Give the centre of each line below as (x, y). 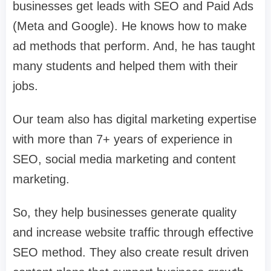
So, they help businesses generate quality (125, 212)
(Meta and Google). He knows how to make (130, 26)
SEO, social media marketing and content (124, 159)
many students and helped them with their (125, 66)
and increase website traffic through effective (133, 232)
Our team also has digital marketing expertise (135, 119)
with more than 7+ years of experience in (122, 139)
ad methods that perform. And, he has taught (134, 46)
